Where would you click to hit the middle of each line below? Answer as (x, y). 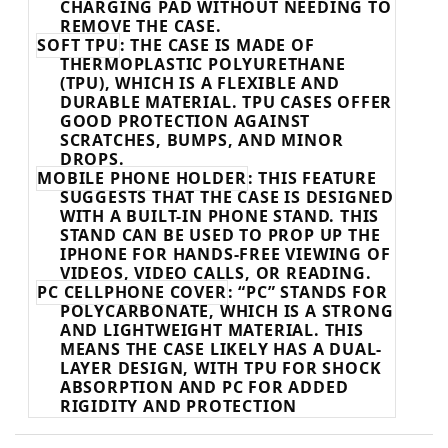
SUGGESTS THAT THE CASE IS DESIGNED (226, 197)
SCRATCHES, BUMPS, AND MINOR (201, 140)
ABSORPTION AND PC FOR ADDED (204, 387)
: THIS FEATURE (312, 178)
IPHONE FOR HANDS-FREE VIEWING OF (225, 254)
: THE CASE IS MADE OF (217, 45)
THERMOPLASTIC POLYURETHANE (202, 64)
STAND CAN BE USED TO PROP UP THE (220, 235)
